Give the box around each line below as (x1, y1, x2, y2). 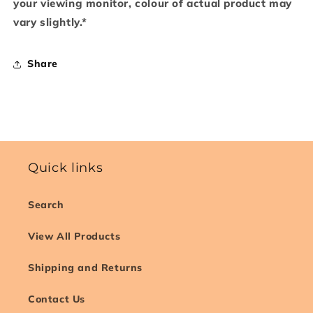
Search (28, 198, 64, 211)
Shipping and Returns (28, 261, 143, 274)
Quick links (28, 160, 103, 175)
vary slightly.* (13, 15, 87, 29)
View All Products (28, 230, 121, 242)
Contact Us (28, 293, 85, 305)
